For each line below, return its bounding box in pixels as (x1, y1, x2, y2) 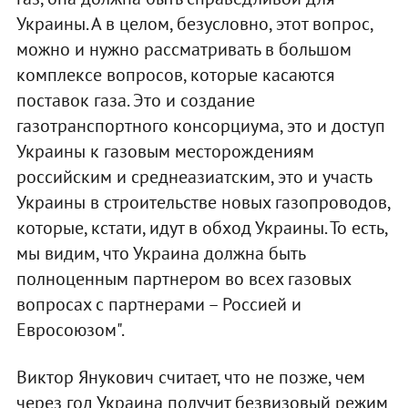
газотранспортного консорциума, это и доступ (15, 113, 385, 138)
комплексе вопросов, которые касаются (15, 62, 335, 87)
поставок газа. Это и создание (15, 87, 255, 112)
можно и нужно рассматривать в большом (15, 36, 352, 61)
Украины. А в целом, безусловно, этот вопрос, (15, 11, 372, 36)
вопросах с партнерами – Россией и (15, 291, 301, 316)
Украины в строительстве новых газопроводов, (15, 189, 390, 214)
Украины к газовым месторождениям (15, 138, 314, 163)
